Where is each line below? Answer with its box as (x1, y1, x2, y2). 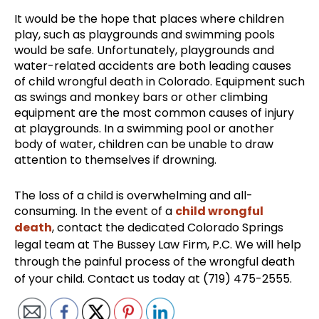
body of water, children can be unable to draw (14, 136, 273, 153)
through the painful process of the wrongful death (14, 253, 295, 271)
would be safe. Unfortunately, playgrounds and (14, 42, 274, 59)
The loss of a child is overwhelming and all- (14, 187, 253, 204)
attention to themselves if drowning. (14, 152, 216, 169)
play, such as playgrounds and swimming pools (14, 26, 275, 43)
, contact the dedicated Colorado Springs (52, 219, 283, 236)
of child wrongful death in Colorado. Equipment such (14, 73, 305, 90)
